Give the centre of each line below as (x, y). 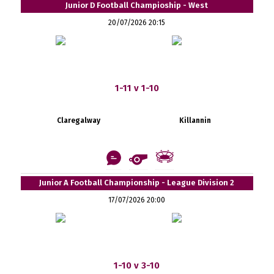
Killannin (195, 120)
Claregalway (79, 120)
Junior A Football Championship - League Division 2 (137, 182)
